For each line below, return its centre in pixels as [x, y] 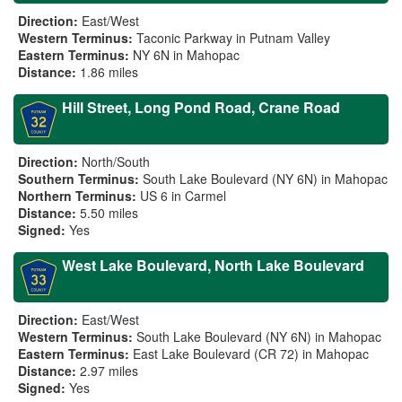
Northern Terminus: [77, 196]
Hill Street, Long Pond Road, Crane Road [201, 107]
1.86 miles [109, 72]
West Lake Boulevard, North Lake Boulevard [213, 265]
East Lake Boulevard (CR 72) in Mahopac [251, 354]
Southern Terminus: [79, 179]
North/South [116, 162]
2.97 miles [109, 371]
